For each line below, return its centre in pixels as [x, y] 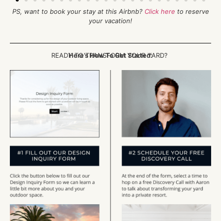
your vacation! [110, 21]
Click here [160, 11]
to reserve [192, 11]
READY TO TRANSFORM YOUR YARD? [110, 55]
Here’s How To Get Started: [110, 55]
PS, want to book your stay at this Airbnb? [78, 11]
